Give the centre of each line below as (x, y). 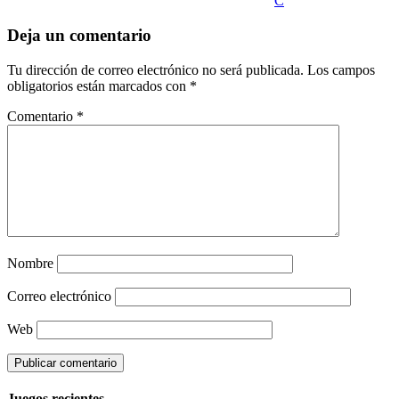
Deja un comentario (79, 35)
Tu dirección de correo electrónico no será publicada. (155, 69)
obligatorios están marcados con (98, 85)
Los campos (341, 69)
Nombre (30, 263)
